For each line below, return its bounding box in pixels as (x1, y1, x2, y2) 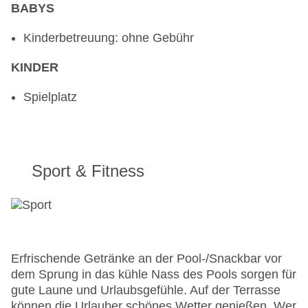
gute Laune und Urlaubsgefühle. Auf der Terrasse (11, 283, 280, 298)
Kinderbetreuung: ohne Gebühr (23, 31, 194, 45)
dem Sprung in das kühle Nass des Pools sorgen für (11, 267, 296, 282)
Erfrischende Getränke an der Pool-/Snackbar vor (11, 252, 282, 266)
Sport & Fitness (32, 162, 144, 181)
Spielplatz (23, 90, 77, 104)
